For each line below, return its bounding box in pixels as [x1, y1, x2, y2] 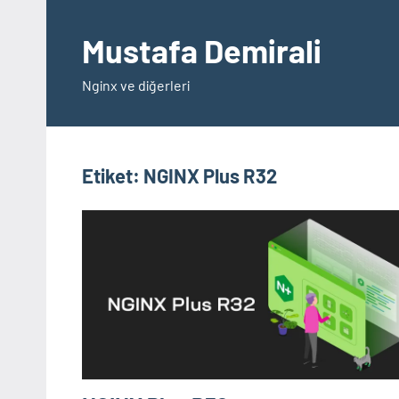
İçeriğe [45, 3, 88, 20]
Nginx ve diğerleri [82, 77, 190, 94]
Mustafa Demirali [82, 31, 322, 69]
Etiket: [82, 164, 143, 187]
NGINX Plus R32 [143, 164, 277, 187]
